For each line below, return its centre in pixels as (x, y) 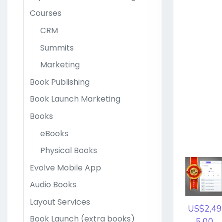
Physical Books (69, 151)
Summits (57, 48)
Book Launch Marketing (75, 99)
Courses (46, 13)
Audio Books (53, 185)
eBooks (54, 133)
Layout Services (60, 202)
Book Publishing (60, 82)
